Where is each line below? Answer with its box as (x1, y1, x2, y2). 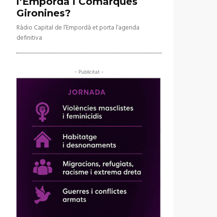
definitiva (16, 33, 42, 44)
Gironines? (16, 7, 71, 19)
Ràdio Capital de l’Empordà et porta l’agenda (16, 23, 139, 33)
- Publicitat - (75, 69, 104, 75)
